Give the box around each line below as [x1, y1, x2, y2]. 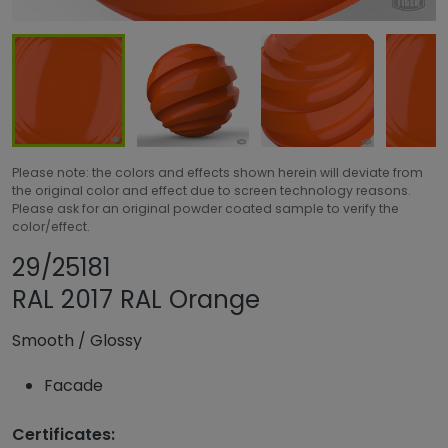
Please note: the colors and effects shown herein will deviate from [12, 163, 423, 181]
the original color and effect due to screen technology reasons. [12, 181, 411, 199]
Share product [165, 249, 339, 285]
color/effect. [12, 217, 90, 235]
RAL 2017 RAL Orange [12, 282, 260, 318]
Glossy [90, 329, 142, 353]
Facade [44, 374, 103, 398]
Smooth [12, 329, 74, 353]
